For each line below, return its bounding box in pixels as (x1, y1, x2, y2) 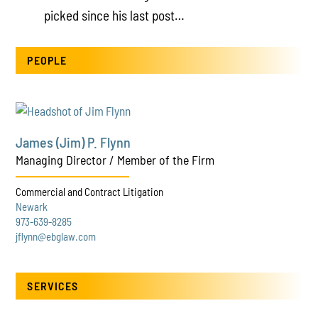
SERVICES (27, 278, 79, 292)
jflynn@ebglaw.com (16, 229, 97, 243)
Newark (16, 199, 48, 213)
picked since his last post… (44, 6, 185, 23)
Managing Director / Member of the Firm (16, 151, 215, 168)
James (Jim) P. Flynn (16, 133, 131, 150)
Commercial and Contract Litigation (16, 185, 164, 198)
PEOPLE (27, 53, 67, 67)
